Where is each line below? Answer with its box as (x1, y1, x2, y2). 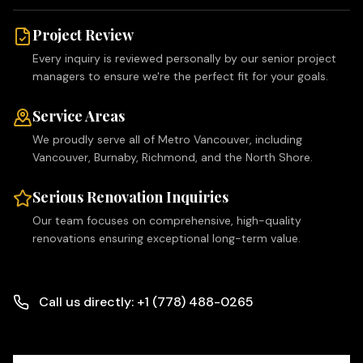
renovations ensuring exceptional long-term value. (32, 231, 301, 246)
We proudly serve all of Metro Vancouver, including (32, 132, 302, 147)
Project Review (32, 25, 134, 45)
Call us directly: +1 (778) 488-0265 (39, 293, 254, 310)
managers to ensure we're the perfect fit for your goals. (32, 69, 328, 83)
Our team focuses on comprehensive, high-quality (32, 213, 301, 228)
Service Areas (32, 106, 125, 126)
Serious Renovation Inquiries (32, 187, 228, 207)
